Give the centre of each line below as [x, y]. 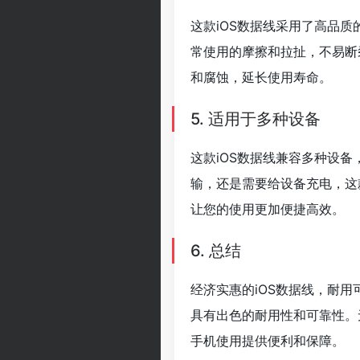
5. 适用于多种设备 [256, 119]
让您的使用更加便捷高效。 [268, 209]
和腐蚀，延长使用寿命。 [261, 77]
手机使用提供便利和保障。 [268, 341]
